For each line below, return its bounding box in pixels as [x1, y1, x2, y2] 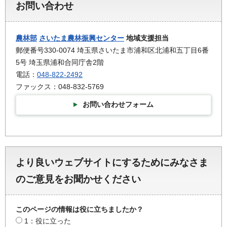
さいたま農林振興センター [39, 33, 124, 42]
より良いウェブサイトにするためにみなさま [16, 157, 208, 168]
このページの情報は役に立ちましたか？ [16, 205, 143, 214]
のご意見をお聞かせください [16, 174, 141, 185]
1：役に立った [24, 217, 71, 225]
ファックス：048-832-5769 [16, 82, 104, 91]
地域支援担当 [124, 33, 169, 42]
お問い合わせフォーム [83, 100, 154, 108]
